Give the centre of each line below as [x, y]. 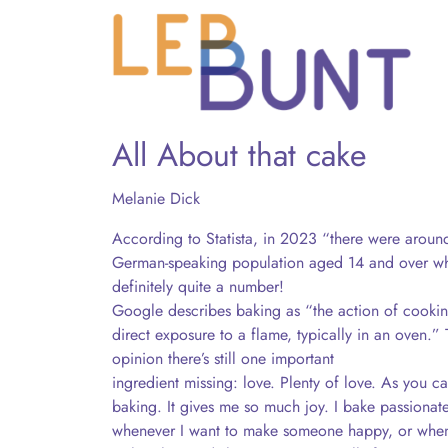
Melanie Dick [156, 198]
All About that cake [239, 155]
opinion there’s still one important [223, 358]
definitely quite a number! [198, 286]
